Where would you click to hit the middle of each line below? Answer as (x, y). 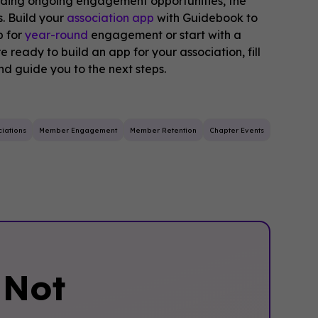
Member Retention (163, 130)
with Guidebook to (206, 17)
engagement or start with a (165, 34)
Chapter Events (236, 130)
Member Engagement (78, 130)
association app (111, 17)
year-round (57, 34)
